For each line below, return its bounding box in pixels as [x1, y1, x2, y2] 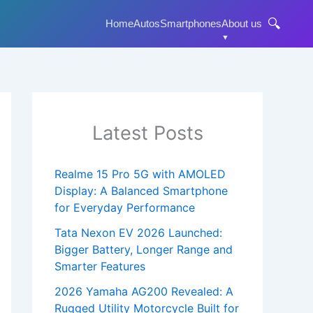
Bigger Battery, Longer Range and [54, 242, 233, 257]
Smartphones [160, 17, 221, 29]
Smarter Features [54, 259, 145, 274]
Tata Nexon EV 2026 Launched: [54, 226, 222, 240]
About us [221, 17, 262, 29]
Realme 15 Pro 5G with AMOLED [54, 167, 226, 182]
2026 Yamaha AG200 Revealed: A [54, 284, 233, 299]
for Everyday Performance [54, 201, 195, 215]
